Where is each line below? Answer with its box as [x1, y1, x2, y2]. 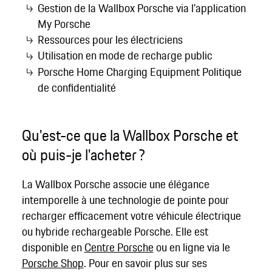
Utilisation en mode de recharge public [38, 47, 213, 64]
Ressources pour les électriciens [38, 30, 183, 48]
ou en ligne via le [153, 238, 230, 256]
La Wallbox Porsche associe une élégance [21, 175, 209, 192]
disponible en [21, 238, 84, 256]
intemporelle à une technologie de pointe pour [21, 191, 229, 208]
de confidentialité [38, 78, 117, 96]
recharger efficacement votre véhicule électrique [21, 206, 241, 224]
